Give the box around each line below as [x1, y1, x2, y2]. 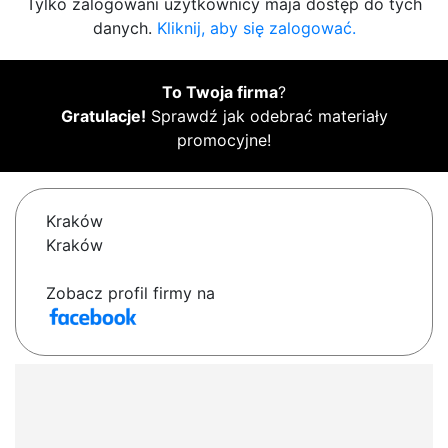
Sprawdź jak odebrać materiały [145, 106, 388, 127]
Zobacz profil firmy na [46, 283, 215, 304]
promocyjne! [177, 130, 271, 151]
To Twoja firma [162, 82, 278, 103]
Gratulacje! [60, 106, 146, 127]
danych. [92, 18, 157, 39]
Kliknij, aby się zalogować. [156, 18, 356, 39]
